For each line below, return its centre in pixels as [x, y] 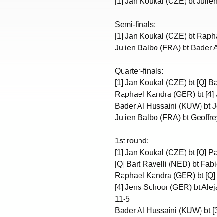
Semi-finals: [135, 24]
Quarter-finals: [139, 71]
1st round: [132, 140]
